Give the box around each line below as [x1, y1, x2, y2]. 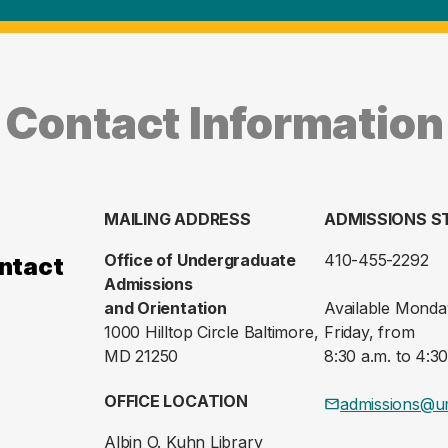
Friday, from [324, 322, 415, 343]
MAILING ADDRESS [104, 209, 251, 230]
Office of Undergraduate [104, 250, 296, 271]
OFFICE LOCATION [104, 391, 248, 412]
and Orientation [104, 298, 227, 319]
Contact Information [4, 96, 444, 151]
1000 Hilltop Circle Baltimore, [104, 322, 319, 343]
